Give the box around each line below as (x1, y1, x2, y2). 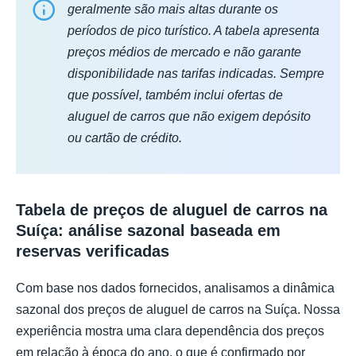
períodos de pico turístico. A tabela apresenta (68, 24, 319, 38)
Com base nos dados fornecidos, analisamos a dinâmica (16, 281, 335, 296)
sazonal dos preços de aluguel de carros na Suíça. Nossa (16, 303, 340, 317)
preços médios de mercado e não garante (68, 45, 301, 60)
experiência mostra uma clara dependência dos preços (16, 324, 324, 339)
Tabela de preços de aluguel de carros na (16, 201, 327, 219)
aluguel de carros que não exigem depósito (68, 110, 311, 124)
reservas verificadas (16, 242, 169, 261)
